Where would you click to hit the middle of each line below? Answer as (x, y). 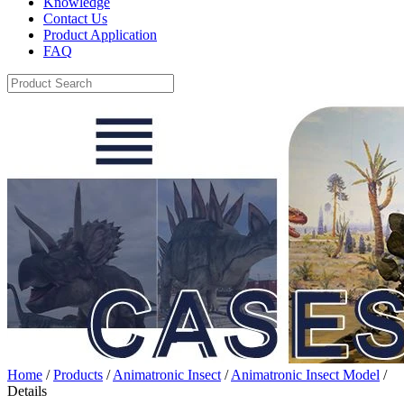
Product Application (100, 35)
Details (27, 391)
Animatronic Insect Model (305, 375)
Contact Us (75, 18)
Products (78, 375)
